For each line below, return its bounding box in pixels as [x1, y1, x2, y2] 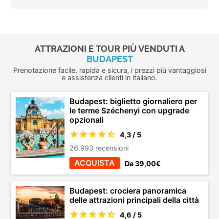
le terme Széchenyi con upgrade [69, 106, 190, 116]
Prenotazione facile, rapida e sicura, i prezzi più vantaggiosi [13, 66, 206, 75]
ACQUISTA [74, 158, 115, 168]
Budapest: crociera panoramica [69, 186, 187, 196]
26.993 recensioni [69, 144, 129, 153]
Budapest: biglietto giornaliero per [69, 96, 197, 107]
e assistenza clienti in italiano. [62, 73, 157, 82]
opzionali [69, 115, 104, 125]
